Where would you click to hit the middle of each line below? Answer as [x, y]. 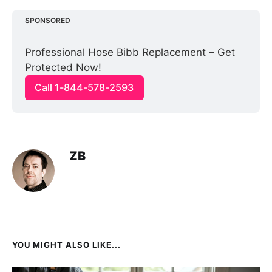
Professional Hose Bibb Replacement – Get [130, 53]
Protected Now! [63, 68]
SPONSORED [48, 21]
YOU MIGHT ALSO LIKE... [66, 244]
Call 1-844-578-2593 [84, 88]
